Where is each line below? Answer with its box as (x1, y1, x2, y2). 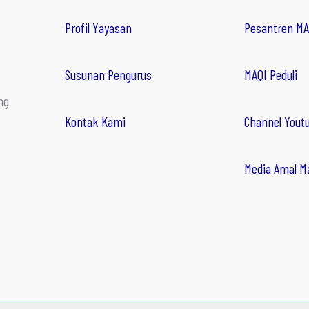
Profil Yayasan (65, 19, 132, 37)
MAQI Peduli (244, 66, 297, 83)
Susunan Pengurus (65, 66, 152, 83)
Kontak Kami (65, 113, 126, 130)
